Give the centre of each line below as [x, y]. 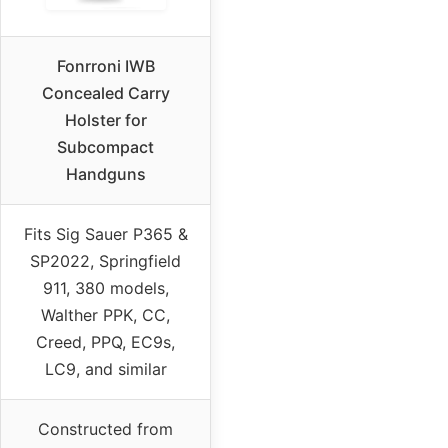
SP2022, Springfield [105, 260]
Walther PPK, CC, [105, 314]
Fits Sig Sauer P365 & [105, 233]
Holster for [105, 119]
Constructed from [105, 428]
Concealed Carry [105, 92]
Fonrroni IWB [105, 65]
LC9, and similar [105, 368]
